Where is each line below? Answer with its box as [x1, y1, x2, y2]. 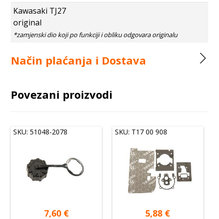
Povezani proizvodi [11, 87, 113, 102]
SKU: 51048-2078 [13, 127, 68, 136]
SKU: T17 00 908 [115, 127, 168, 136]
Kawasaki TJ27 [13, 5, 66, 16]
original [13, 17, 42, 28]
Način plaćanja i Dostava [11, 52, 147, 67]
